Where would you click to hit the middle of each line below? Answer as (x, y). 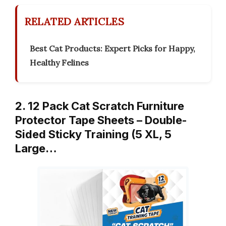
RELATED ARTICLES (74, 22)
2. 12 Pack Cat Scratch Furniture (100, 106)
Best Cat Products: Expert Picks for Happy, (112, 49)
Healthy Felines (59, 63)
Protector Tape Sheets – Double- (101, 120)
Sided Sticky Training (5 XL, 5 (93, 134)
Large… (36, 149)
